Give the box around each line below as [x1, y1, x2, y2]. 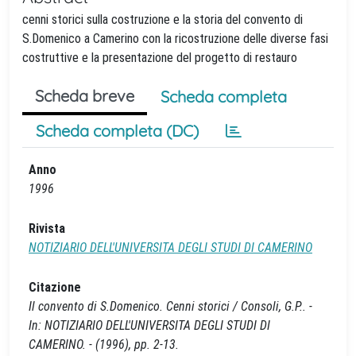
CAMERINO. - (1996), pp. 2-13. [29, 337, 179, 352]
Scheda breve [35, 86, 134, 106]
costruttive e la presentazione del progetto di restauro [22, 50, 297, 65]
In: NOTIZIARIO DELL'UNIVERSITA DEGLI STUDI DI [29, 318, 270, 333]
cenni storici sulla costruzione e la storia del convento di [22, 12, 303, 27]
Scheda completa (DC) [36, 121, 199, 141]
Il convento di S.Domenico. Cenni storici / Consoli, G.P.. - [29, 299, 312, 314]
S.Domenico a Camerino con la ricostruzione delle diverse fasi [22, 31, 328, 46]
